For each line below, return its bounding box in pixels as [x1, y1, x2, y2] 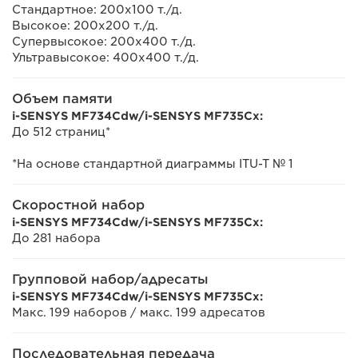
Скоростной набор [12, 197, 145, 213]
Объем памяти [12, 91, 113, 106]
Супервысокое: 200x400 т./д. [12, 35, 196, 48]
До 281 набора [12, 232, 101, 245]
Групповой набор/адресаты [12, 272, 209, 287]
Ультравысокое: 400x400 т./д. [12, 51, 199, 64]
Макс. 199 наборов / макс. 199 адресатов [12, 306, 265, 319]
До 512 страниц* [12, 125, 110, 138]
